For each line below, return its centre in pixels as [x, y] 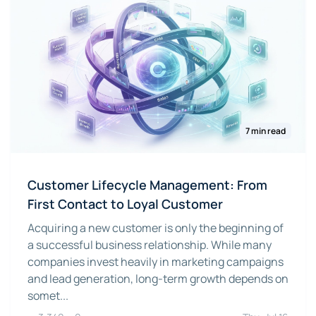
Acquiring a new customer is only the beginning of [156, 228]
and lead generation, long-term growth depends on [158, 279]
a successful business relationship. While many [150, 245]
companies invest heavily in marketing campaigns [156, 262]
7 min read [266, 131]
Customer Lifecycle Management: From [147, 185]
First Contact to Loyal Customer [125, 204]
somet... [48, 296]
